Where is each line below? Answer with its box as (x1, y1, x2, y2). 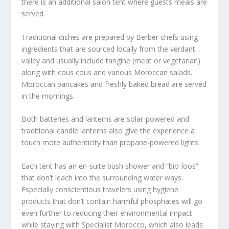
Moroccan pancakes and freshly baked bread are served (21, 79, 207, 89)
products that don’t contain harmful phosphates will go (21, 196, 203, 206)
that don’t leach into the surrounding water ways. (21, 172, 184, 182)
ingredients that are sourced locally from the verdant (21, 43, 196, 54)
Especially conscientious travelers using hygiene (21, 184, 179, 194)
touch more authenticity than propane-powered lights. (21, 138, 200, 148)
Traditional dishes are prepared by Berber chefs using (21, 32, 198, 42)
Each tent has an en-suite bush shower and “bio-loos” (21, 161, 199, 171)
